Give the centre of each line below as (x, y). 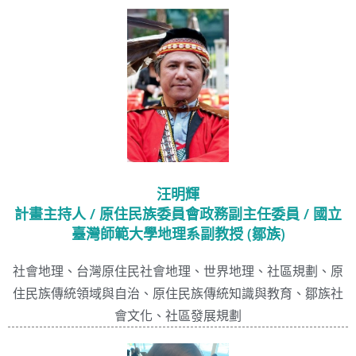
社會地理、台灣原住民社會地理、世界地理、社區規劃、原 (178, 271)
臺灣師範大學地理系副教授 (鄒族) (178, 234)
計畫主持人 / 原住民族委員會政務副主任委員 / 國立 (178, 214)
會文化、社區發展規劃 (178, 316)
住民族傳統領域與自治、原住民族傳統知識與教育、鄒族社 (178, 294)
